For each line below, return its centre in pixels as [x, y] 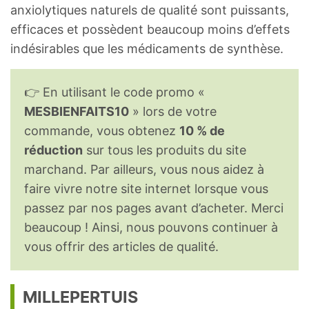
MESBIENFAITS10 [77, 112]
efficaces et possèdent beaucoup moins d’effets [150, 30]
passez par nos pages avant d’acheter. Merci [154, 208]
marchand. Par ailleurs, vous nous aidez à [144, 170]
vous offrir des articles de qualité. [121, 247]
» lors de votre [173, 112]
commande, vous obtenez [102, 131]
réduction [53, 150]
